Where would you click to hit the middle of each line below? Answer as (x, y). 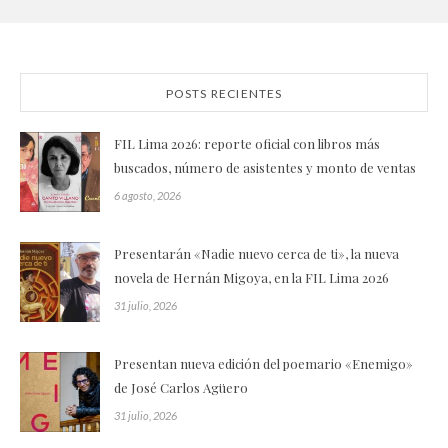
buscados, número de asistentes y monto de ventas (265, 168)
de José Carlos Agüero (181, 388)
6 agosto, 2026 (147, 196)
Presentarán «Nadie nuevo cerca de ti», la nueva (256, 254)
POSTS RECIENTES (224, 94)
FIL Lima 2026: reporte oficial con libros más (247, 144)
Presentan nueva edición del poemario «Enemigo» (263, 364)
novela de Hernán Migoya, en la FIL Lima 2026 (251, 278)
